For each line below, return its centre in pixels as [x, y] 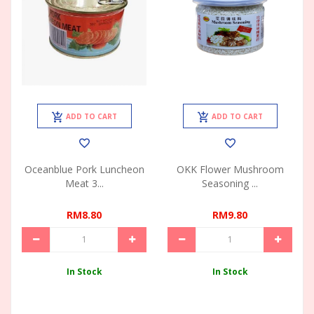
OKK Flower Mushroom [230, 169]
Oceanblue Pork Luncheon [84, 169]
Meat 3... [84, 183]
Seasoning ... [230, 183]
